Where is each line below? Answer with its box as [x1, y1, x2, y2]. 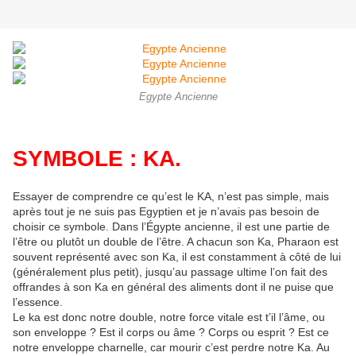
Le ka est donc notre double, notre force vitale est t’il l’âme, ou [13, 310, 325, 323]
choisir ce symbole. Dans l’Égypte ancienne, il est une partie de [13, 219, 330, 233]
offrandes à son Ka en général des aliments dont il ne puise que [13, 280, 334, 293]
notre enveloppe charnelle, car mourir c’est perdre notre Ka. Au [13, 340, 330, 354]
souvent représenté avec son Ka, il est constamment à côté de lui [13, 250, 341, 263]
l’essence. [13, 295, 63, 308]
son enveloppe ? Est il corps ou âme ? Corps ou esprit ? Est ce [13, 325, 329, 339]
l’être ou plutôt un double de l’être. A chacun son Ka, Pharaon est [13, 234, 339, 248]
